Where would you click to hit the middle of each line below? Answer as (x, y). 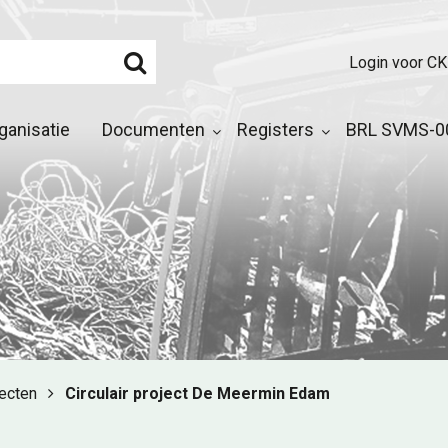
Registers (275, 129)
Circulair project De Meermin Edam (197, 393)
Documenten (153, 129)
